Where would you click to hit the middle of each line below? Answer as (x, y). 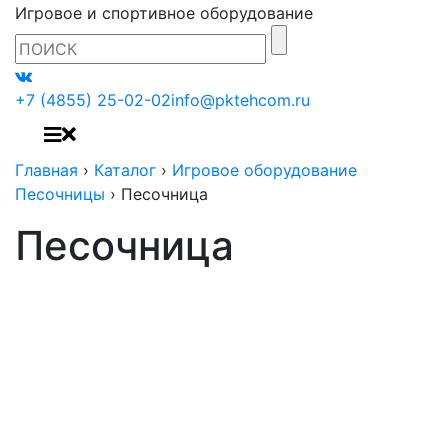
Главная (46, 170)
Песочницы (60, 194)
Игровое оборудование (264, 170)
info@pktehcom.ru (240, 100)
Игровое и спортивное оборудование (164, 13)
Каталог (125, 170)
